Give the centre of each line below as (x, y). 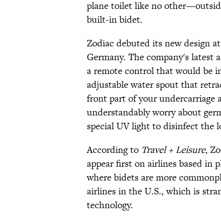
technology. (110, 205)
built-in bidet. (115, 20)
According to (114, 150)
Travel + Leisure (173, 150)
